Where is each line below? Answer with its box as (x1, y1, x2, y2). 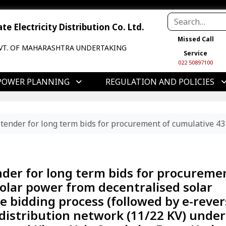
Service (184, 49, 208, 58)
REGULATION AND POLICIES (105, 76, 214, 87)
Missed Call (177, 35, 214, 43)
